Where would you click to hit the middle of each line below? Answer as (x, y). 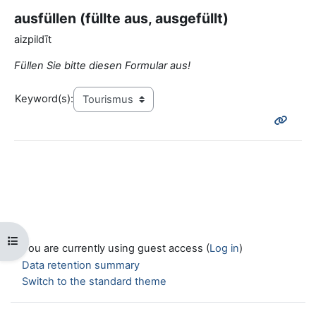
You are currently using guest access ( (116, 249)
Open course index (54, 240)
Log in (224, 249)
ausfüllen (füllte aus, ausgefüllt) (121, 19)
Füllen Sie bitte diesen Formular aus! (102, 66)
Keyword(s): (44, 99)
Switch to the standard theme (94, 281)
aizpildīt (33, 40)
